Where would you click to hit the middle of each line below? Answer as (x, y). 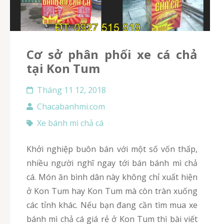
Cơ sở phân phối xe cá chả (30, 54)
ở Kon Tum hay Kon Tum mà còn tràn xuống (112, 191)
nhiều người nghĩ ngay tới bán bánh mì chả (112, 163)
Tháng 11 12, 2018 (71, 90)
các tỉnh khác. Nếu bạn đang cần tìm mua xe (112, 205)
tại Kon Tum (63, 68)
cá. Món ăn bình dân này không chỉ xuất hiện (112, 177)
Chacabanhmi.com (71, 106)
